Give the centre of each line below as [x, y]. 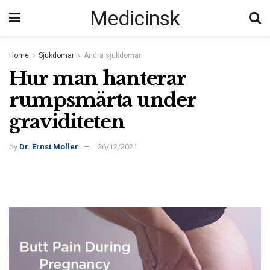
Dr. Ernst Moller [49, 147]
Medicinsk [135, 18]
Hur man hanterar [97, 78]
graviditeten [67, 121]
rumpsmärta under [102, 100]
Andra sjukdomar [112, 55]
